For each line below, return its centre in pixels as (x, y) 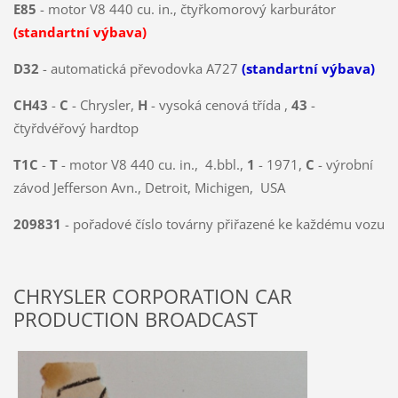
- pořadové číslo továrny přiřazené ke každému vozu (224, 224)
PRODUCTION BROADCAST (135, 320)
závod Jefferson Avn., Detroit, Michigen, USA (149, 188)
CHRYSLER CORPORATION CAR (152, 297)
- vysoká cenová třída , (219, 105)
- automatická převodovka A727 (140, 69)
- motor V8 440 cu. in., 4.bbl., (154, 165)
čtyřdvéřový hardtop (76, 128)
